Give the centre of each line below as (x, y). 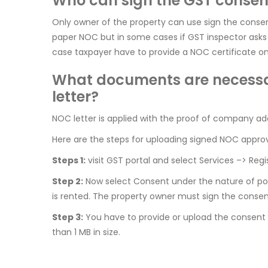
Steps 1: (69, 161)
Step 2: (68, 182)
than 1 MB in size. (86, 232)
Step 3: (68, 217)
